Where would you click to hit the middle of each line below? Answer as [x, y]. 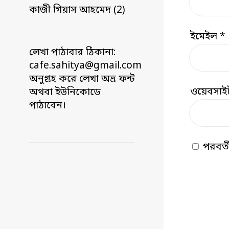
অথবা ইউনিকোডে [65, 93]
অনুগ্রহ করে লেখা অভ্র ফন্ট [82, 79]
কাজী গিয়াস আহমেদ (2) [77, 10]
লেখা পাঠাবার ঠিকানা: [72, 53]
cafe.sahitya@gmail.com [85, 66]
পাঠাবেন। [48, 106]
